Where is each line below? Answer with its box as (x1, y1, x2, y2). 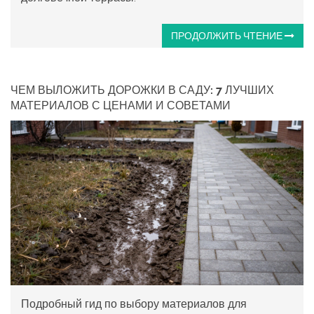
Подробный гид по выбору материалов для (21, 297, 247, 311)
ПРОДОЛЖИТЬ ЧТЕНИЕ (171, 30, 285, 42)
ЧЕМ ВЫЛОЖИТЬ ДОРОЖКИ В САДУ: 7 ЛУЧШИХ (11, 83, 274, 97)
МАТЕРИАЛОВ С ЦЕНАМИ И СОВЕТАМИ (11, 99, 231, 113)
